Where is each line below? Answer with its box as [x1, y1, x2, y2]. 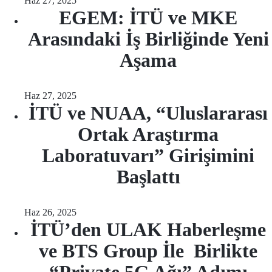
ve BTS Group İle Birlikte [39, 240, 257, 262]
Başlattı [116, 166, 180, 188]
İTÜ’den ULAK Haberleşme [30, 219, 266, 240]
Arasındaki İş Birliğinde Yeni [27, 28, 269, 50]
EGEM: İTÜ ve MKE [59, 7, 237, 29]
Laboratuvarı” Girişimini [42, 144, 254, 166]
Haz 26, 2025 [24, 207, 76, 217]
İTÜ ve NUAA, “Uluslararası [29, 102, 268, 124]
